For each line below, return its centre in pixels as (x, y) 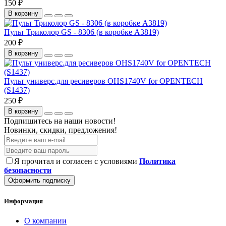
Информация (23, 201)
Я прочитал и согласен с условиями (77, 161)
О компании (45, 220)
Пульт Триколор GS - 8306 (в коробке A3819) (81, 32)
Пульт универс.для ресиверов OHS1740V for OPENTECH (103, 81)
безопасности (28, 171)
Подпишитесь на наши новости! (60, 121)
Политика (157, 161)
